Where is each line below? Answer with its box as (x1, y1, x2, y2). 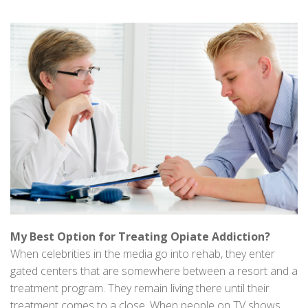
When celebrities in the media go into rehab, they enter (10, 245, 275, 261)
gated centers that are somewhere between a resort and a (10, 263, 298, 278)
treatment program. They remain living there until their (10, 280, 269, 296)
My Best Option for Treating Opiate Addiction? (10, 228, 270, 244)
